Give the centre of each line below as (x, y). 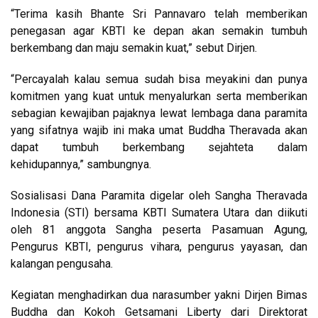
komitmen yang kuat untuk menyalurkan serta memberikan (159, 97)
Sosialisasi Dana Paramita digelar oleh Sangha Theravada (159, 196)
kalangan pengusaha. (62, 264)
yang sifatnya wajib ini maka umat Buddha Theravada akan (159, 131)
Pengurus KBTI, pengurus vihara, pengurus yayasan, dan (159, 247)
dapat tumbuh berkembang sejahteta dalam (159, 148)
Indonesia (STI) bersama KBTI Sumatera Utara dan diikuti (159, 213)
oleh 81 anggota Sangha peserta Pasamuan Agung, (159, 230)
